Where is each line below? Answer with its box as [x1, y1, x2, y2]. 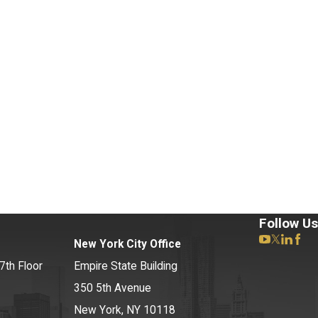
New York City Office [74, 238, 181, 251]
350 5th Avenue [74, 282, 151, 295]
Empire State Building [74, 260, 177, 273]
